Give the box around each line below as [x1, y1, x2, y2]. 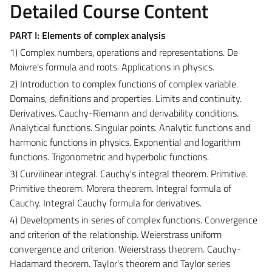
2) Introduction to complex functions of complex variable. [10, 76, 238, 91]
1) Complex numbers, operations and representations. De [10, 44, 238, 59]
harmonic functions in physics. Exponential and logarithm [10, 134, 240, 149]
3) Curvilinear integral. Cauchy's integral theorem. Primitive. [10, 166, 248, 181]
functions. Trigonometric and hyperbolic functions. [10, 149, 209, 164]
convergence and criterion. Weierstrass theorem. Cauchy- [10, 241, 241, 256]
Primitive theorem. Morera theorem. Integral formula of [10, 180, 231, 195]
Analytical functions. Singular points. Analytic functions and [10, 120, 250, 135]
